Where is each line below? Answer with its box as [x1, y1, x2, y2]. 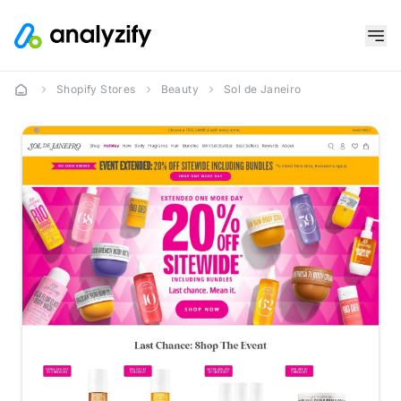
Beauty [160, 82, 200, 96]
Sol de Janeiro [224, 82, 302, 96]
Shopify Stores [56, 82, 136, 96]
